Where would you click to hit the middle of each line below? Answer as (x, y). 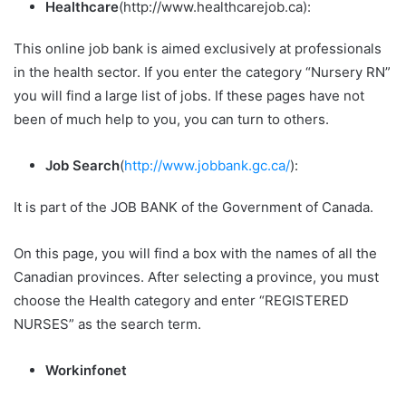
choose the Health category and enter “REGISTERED (181, 301)
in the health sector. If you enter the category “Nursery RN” (202, 72)
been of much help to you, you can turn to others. (171, 120)
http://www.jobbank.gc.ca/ (207, 166)
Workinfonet (86, 371)
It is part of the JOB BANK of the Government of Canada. (193, 208)
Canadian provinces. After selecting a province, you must (196, 277)
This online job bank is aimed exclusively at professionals (198, 49)
